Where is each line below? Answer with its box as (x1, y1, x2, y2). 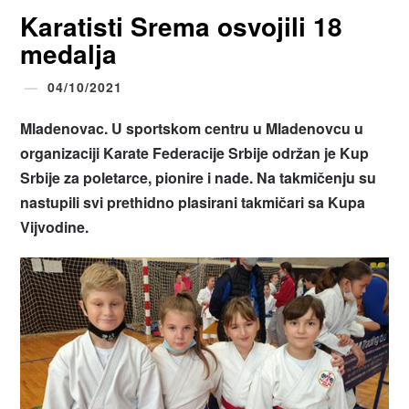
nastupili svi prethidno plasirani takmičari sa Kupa (20, 191, 366, 213)
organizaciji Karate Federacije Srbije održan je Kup (20, 142, 370, 163)
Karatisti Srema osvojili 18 (20, 6, 343, 45)
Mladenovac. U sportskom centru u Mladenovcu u (20, 117, 364, 139)
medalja (20, 34, 118, 72)
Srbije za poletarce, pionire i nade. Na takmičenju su (20, 166, 377, 188)
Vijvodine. (20, 215, 89, 237)
